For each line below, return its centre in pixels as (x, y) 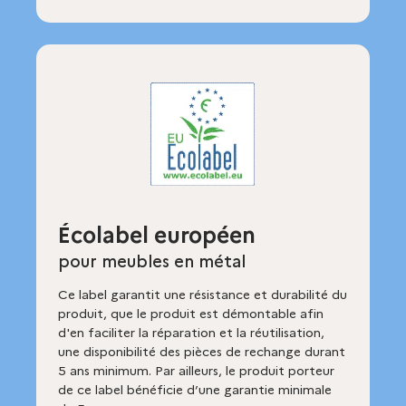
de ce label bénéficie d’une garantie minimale (195, 390)
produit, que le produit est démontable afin (191, 314)
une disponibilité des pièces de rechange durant (202, 352)
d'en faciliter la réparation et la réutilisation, (191, 333)
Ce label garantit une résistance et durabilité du (203, 295)
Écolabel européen (157, 235)
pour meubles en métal (152, 262)
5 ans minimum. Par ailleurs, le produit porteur (196, 371)
